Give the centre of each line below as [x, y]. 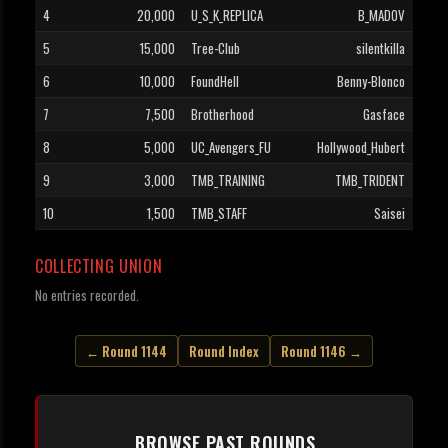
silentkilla [380, 48]
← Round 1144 [126, 351]
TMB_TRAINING [228, 180]
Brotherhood [222, 114]
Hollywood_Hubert [361, 147]
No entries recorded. [87, 295]
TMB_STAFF [219, 213]
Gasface [384, 114]
